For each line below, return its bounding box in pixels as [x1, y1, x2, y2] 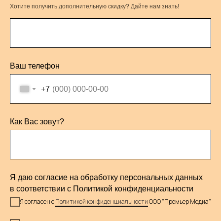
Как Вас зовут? [10, 117, 64, 126]
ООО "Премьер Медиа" [148, 197, 211, 206]
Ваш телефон [10, 62, 60, 70]
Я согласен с [20, 197, 55, 206]
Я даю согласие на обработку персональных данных [10, 173, 203, 182]
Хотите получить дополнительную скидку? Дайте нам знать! [10, 3, 179, 10]
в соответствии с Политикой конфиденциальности [10, 184, 193, 193]
